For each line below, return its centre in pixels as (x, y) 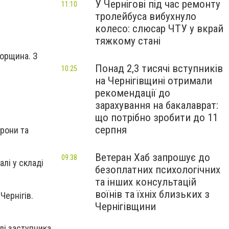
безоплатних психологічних (158, 170)
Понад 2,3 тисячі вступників (159, 68)
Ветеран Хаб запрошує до (153, 157)
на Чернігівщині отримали (154, 81)
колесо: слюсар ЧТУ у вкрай (159, 29)
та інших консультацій (146, 182)
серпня (111, 130)
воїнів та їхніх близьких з (152, 194)
